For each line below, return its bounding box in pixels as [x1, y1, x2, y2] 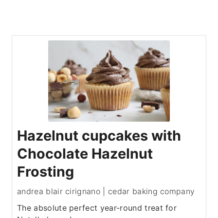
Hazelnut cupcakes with [17, 127, 181, 144]
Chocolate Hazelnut [17, 145, 153, 162]
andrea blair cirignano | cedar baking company [17, 186, 195, 196]
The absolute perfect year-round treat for [17, 202, 177, 213]
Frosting [17, 163, 74, 180]
